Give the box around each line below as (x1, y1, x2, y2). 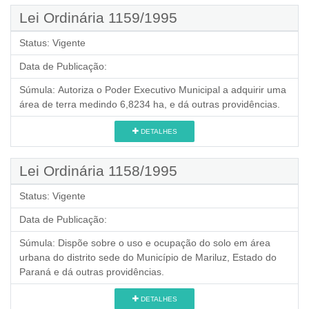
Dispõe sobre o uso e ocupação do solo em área (58, 237, 270, 248)
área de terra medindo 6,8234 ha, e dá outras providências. (19, 99, 280, 110)
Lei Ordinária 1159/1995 (19, 10, 177, 26)
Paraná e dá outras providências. (19, 266, 164, 277)
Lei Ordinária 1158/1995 (19, 163, 177, 179)
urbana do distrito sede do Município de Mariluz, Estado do (19, 252, 277, 263)
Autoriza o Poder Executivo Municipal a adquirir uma (58, 84, 286, 95)
